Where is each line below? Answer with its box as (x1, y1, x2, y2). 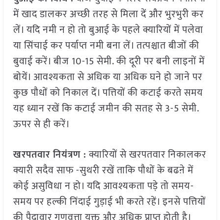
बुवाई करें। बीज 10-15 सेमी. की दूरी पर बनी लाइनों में (13, 53, 205, 70)
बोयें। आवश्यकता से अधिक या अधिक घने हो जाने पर (13, 69, 202, 86)
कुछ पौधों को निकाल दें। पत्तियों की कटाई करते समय (13, 84, 203, 102)
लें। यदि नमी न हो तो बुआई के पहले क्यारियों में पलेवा (13, 22, 203, 39)
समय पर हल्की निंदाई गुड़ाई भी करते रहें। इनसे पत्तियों (13, 193, 206, 211)
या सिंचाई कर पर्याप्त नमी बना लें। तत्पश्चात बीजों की (13, 37, 199, 55)
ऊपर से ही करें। (13, 116, 70, 133)
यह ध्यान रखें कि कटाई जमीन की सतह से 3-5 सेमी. (13, 100, 199, 117)
